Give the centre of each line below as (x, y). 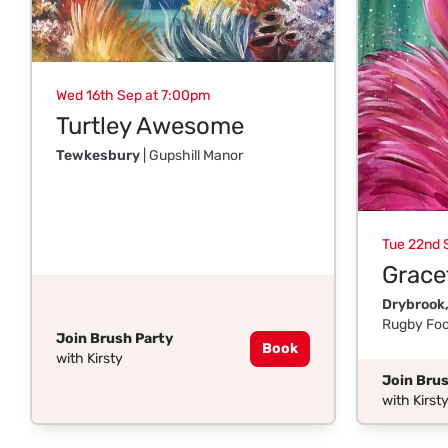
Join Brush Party (114, 339)
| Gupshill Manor (191, 156)
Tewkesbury (98, 156)
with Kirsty (89, 359)
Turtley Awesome (150, 126)
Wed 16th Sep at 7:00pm (133, 96)
